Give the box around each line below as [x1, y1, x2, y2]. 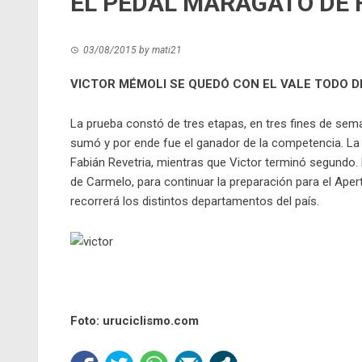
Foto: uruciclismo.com [70, 314, 199, 329]
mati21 [152, 44, 182, 56]
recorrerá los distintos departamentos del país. [70, 194, 319, 208]
